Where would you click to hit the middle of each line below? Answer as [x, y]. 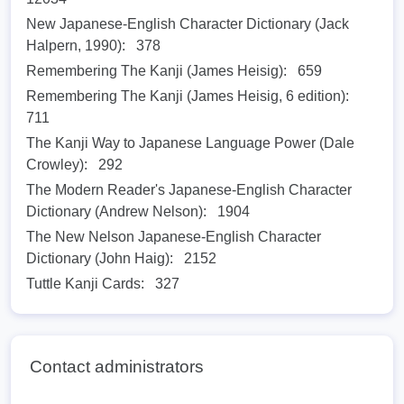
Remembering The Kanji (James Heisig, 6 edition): [188, 96]
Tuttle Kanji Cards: [85, 284]
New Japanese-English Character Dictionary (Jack [188, 24]
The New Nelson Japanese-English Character [174, 237]
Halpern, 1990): [76, 46]
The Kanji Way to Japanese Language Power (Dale [190, 143]
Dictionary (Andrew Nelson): [116, 212]
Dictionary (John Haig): [100, 259]
